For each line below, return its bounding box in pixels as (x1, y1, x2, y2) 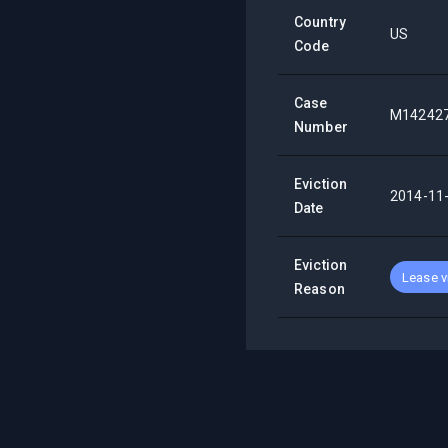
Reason (294, 281, 345, 297)
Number (294, 119, 348, 135)
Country (294, 14, 347, 30)
